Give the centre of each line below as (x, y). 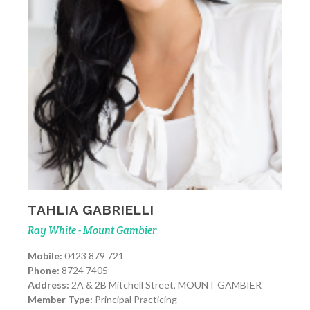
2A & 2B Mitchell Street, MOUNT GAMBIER (165, 285)
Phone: (44, 271)
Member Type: (60, 300)
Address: (48, 285)
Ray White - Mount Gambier (92, 230)
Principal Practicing (135, 300)
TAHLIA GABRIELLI (91, 210)
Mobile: (45, 256)
